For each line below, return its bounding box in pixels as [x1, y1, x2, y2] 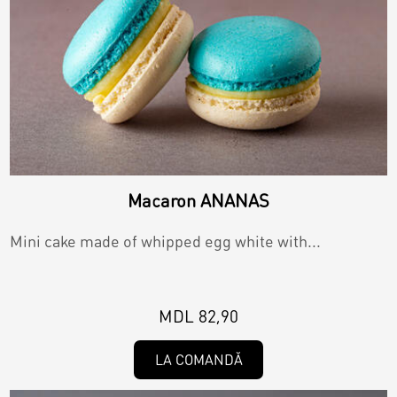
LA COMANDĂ [154, 349, 243, 369]
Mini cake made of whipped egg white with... [10, 230, 322, 251]
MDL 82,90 [159, 304, 238, 327]
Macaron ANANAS [128, 188, 269, 212]
